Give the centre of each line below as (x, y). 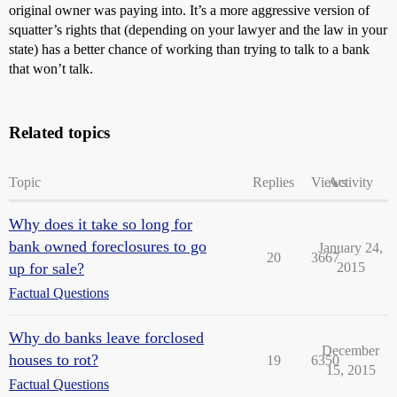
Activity (350, 183)
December (350, 351)
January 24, (350, 248)
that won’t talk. (51, 69)
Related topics (59, 133)
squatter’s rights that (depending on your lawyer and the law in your (198, 30)
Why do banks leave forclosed (106, 338)
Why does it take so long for (101, 225)
